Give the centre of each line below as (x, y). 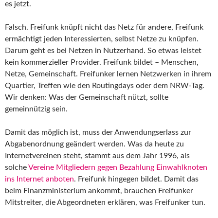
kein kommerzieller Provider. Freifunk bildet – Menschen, (102, 62)
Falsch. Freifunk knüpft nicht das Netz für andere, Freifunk (104, 27)
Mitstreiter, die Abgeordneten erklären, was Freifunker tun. (105, 202)
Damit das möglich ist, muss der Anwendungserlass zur (98, 132)
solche (17, 167)
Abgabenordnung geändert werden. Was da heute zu (94, 144)
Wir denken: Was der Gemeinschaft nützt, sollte (87, 97)
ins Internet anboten (39, 179)
